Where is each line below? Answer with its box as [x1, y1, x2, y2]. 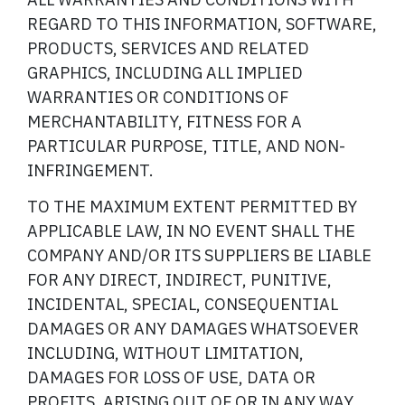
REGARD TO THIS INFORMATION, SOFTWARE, [27, 13, 377, 34]
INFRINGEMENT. [27, 159, 154, 181]
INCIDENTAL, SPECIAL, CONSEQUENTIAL [27, 294, 338, 316]
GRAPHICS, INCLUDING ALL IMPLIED [27, 61, 303, 83]
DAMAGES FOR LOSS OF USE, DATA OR [27, 367, 316, 389]
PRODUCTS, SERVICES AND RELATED [27, 37, 309, 59]
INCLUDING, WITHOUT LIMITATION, [27, 343, 304, 364]
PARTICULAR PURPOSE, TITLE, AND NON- [27, 135, 345, 156]
